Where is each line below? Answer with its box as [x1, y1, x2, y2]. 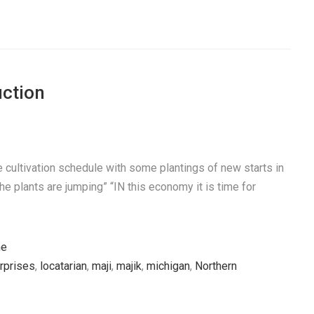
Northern [195, 259, 237, 273]
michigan [146, 259, 190, 273]
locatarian [40, 259, 87, 273]
